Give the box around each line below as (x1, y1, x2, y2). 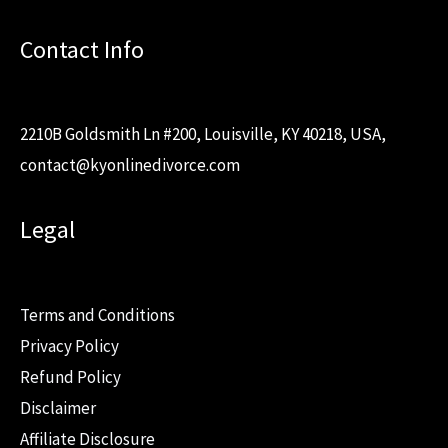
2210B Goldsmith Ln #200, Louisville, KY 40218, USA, (20, 123, 386, 146)
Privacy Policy (20, 334, 119, 357)
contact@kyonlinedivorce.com (20, 154, 240, 177)
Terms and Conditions (20, 303, 175, 326)
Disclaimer (20, 396, 96, 419)
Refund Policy (20, 365, 121, 388)
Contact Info (20, 33, 144, 65)
